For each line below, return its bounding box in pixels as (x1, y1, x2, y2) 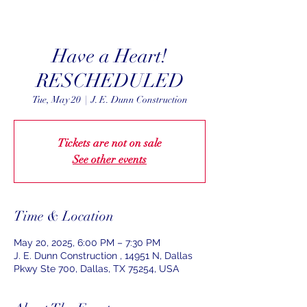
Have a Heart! (52, 44, 167, 68)
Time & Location (14, 207, 114, 225)
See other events (73, 152, 147, 167)
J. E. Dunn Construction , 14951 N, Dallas (14, 249, 193, 261)
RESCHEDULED (36, 69, 184, 93)
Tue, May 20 (32, 93, 81, 106)
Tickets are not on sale (58, 136, 162, 150)
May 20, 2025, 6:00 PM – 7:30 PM (14, 236, 160, 248)
